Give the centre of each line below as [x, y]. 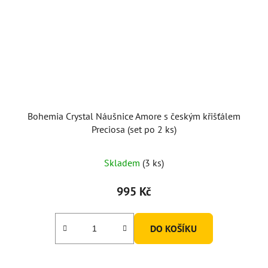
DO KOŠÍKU [173, 228]
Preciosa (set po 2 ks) [134, 129]
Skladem [123, 162]
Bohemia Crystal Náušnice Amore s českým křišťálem [134, 116]
